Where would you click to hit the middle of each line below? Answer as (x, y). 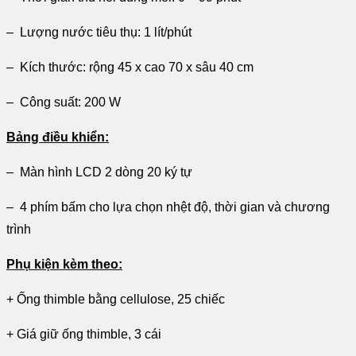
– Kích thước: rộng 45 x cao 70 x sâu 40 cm (130, 68)
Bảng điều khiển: (58, 137)
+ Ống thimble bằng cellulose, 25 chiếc (116, 300)
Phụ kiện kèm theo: (64, 265)
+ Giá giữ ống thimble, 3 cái (84, 335)
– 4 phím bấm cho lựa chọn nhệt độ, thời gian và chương (168, 207)
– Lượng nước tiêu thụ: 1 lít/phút (99, 33)
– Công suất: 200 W (64, 103)
